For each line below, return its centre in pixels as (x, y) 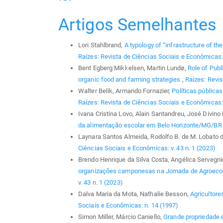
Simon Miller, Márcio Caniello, (121, 217)
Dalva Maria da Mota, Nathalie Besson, (134, 194)
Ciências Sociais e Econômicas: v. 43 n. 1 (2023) (147, 148)
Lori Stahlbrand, (101, 45)
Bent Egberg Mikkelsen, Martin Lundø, (133, 68)
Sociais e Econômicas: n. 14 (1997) (128, 205)
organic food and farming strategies (130, 79)
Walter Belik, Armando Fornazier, (125, 91)
